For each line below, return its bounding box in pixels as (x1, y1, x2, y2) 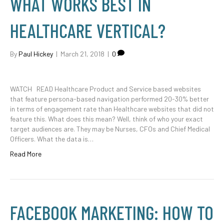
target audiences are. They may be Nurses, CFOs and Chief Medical (10, 124, 210, 133)
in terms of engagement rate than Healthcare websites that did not (10, 104, 214, 113)
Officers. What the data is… (10, 134, 93, 143)
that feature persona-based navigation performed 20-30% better (10, 94, 209, 103)
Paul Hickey (18, 49, 53, 58)
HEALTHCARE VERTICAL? (10, 19, 165, 42)
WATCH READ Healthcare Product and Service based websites (10, 84, 201, 93)
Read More (10, 149, 41, 158)
